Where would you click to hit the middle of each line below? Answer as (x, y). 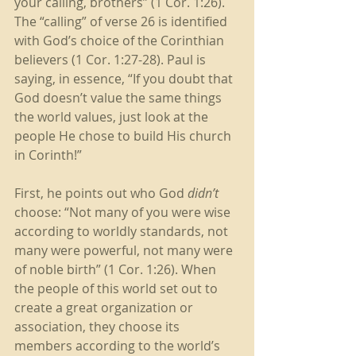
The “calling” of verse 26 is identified (122, 21)
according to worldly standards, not (123, 231)
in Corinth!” (50, 155)
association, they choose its (99, 327)
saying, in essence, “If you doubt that (125, 79)
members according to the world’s (119, 346)
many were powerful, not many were (125, 250)
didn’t (201, 193)
